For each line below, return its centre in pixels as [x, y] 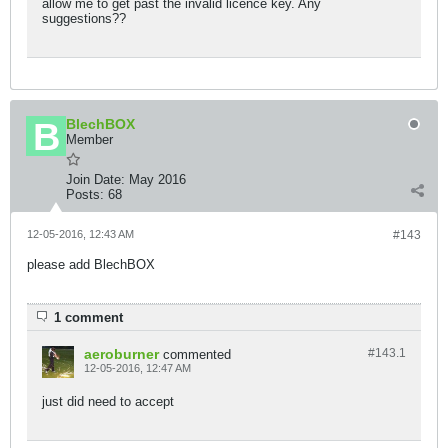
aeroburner [121, 354]
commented [197, 354]
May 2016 [157, 179]
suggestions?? [84, 18]
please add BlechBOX [91, 264]
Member [89, 139]
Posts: [85, 194]
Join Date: [95, 179]
